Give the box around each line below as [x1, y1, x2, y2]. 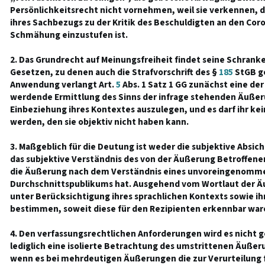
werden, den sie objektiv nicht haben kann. [9, 115, 189, 128]
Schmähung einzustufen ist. [9, 28, 128, 41]
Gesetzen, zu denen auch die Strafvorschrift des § [9, 66, 219, 79]
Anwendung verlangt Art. [9, 78, 116, 91]
